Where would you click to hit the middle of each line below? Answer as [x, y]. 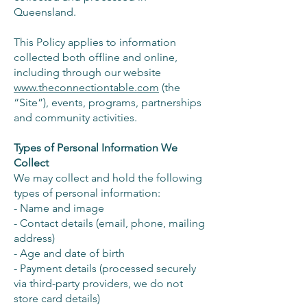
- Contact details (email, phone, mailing [109, 223]
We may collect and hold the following [108, 178]
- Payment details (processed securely [105, 268]
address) [34, 238]
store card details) [57, 298]
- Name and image [59, 208]
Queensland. [45, 12]
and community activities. [75, 118]
